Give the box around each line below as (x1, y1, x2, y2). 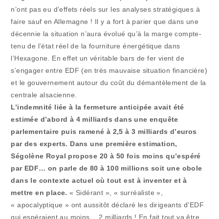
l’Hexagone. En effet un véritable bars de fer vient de (11, 54, 185, 62)
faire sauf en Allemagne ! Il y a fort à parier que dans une (11, 17, 199, 25)
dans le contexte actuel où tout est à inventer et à (11, 176, 187, 184)
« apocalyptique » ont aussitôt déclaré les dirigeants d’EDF (11, 200, 204, 209)
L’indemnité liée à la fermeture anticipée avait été (11, 103, 184, 111)
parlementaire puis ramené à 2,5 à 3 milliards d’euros (11, 127, 197, 135)
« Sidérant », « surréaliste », (67, 188, 163, 197)
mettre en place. (11, 188, 67, 197)
